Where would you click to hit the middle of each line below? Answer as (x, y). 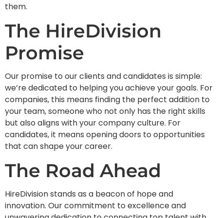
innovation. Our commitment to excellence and (95, 205)
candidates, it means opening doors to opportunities (105, 135)
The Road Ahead (83, 170)
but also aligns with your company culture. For (93, 123)
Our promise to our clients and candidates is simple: (103, 76)
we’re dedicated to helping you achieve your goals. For (109, 88)
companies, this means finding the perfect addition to (107, 100)
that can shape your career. (59, 146)
